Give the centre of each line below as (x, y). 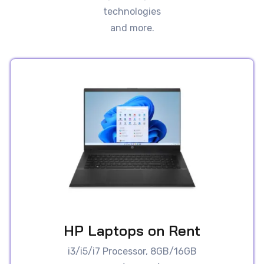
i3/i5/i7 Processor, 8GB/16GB (132, 252)
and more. (132, 28)
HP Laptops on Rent (132, 231)
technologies (132, 11)
